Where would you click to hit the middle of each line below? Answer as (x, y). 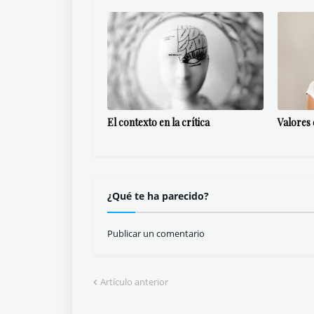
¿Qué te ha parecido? (158, 196)
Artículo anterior (134, 282)
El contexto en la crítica (158, 122)
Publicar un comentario (156, 233)
